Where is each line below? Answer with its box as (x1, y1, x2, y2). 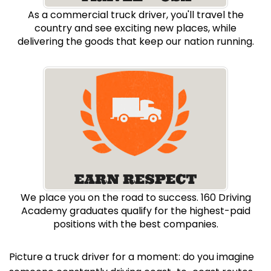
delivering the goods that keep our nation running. (17, 34, 254, 48)
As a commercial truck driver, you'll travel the (27, 8, 244, 22)
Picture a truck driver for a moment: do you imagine (9, 250, 254, 264)
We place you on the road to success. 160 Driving (20, 191, 251, 204)
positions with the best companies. (53, 217, 218, 231)
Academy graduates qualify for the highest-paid (21, 204, 250, 218)
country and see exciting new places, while (34, 21, 237, 35)
